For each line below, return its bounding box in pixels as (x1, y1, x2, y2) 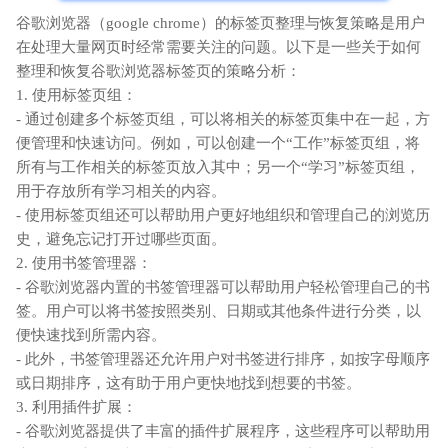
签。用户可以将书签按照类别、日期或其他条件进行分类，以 (16, 302, 421, 319)
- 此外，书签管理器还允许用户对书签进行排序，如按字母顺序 (16, 350, 430, 367)
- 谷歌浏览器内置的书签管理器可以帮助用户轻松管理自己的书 (16, 278, 430, 295)
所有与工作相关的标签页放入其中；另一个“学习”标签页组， (16, 158, 420, 175)
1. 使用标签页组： (16, 86, 137, 103)
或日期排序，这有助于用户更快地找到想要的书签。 (16, 374, 361, 391)
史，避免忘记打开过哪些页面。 (16, 230, 226, 247)
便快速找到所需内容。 (16, 326, 166, 343)
